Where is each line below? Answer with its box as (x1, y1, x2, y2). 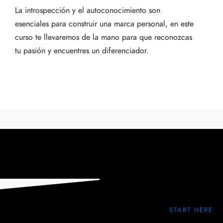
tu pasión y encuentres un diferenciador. (15, 45, 149, 56)
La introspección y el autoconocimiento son (15, 5, 160, 16)
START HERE (169, 206, 213, 215)
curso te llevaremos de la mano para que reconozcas (15, 32, 192, 43)
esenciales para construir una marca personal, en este (15, 18, 194, 29)
